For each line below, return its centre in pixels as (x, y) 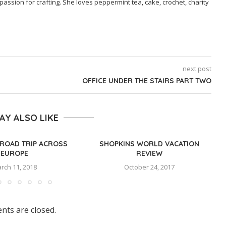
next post (197, 69)
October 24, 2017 (149, 167)
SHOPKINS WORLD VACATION (149, 144)
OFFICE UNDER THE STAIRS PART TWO (147, 81)
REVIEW (149, 154)
